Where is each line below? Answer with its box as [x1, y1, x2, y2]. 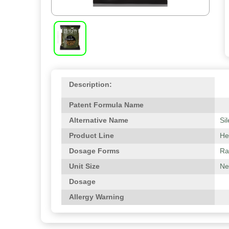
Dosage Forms [69, 147, 120, 155]
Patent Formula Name [69, 101, 144, 109]
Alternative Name [69, 116, 128, 124]
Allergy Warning [69, 193, 124, 201]
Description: [69, 80, 112, 88]
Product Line [69, 131, 114, 140]
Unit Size [69, 162, 100, 170]
